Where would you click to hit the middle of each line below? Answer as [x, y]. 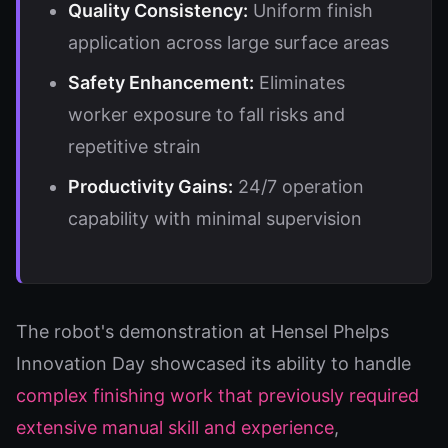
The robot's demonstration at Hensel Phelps [202, 331]
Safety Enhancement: [161, 82]
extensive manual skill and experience [175, 427]
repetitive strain [134, 146]
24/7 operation [298, 186]
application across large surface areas [228, 42]
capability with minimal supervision [215, 218]
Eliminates [299, 82]
